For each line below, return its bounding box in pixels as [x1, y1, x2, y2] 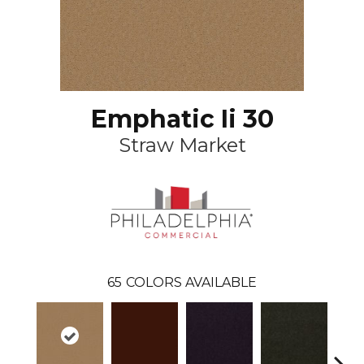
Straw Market [118, 133, 246, 157]
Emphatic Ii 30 [90, 104, 274, 134]
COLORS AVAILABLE [126, 274, 257, 290]
